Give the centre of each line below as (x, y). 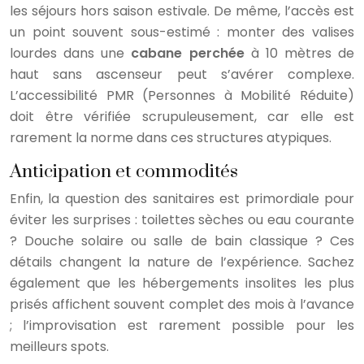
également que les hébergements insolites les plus (182, 283)
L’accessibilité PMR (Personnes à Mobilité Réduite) (182, 95)
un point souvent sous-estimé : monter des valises (182, 32)
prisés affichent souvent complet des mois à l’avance (182, 304)
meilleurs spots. (59, 346)
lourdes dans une (71, 53)
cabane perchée (188, 53)
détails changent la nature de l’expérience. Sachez (182, 262)
